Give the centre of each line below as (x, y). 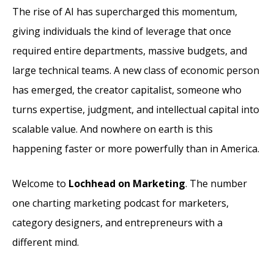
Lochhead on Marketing (127, 183)
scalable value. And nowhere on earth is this (113, 129)
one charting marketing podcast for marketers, (120, 203)
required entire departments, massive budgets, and (130, 50)
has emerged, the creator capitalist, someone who (127, 90)
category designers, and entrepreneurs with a (117, 222)
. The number (216, 183)
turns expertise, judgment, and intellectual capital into (136, 109)
